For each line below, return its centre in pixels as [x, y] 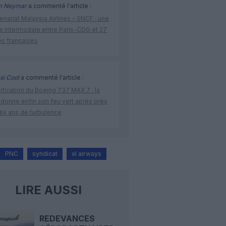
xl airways [87, 154]
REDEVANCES [67, 218]
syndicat [45, 154]
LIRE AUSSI [48, 190]
